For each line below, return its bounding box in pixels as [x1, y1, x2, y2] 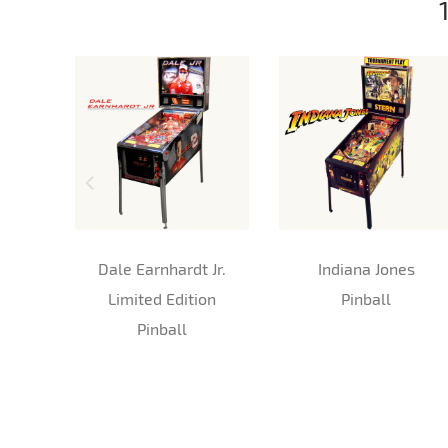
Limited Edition [108, 288, 216, 308]
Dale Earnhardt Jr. [98, 258, 226, 278]
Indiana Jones [317, 258, 415, 278]
